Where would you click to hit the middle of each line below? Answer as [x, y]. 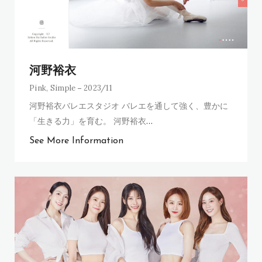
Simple [63, 88]
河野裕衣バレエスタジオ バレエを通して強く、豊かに [129, 105]
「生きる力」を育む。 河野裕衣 [88, 120]
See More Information [76, 141]
